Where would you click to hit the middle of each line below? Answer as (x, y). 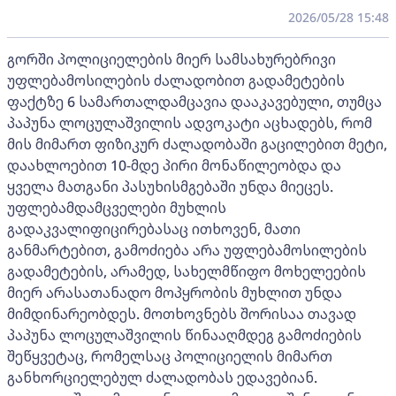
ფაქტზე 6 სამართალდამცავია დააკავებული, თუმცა (194, 102)
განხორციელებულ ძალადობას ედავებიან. (162, 377)
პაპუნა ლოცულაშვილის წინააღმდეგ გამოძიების (184, 335)
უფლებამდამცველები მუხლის (117, 208)
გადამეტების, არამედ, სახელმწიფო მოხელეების (187, 271)
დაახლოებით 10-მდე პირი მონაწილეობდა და (174, 165)
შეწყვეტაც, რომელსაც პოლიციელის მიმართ (170, 356)
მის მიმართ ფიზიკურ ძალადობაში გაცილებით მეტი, (197, 144)
